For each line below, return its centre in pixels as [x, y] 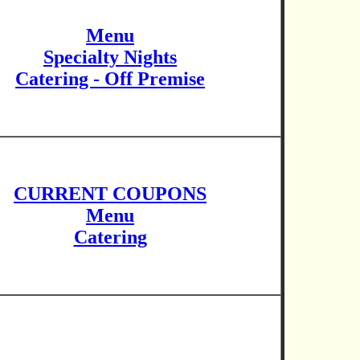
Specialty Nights [110, 57]
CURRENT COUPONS [110, 194]
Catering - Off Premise [110, 79]
